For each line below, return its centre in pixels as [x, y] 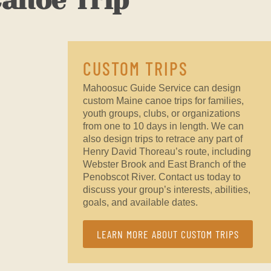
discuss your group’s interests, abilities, [166, 189]
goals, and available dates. [140, 202]
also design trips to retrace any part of [162, 139]
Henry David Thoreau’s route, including [167, 151]
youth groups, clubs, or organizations [161, 113]
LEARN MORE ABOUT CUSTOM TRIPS [168, 234]
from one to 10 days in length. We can [163, 126]
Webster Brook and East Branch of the [164, 164]
